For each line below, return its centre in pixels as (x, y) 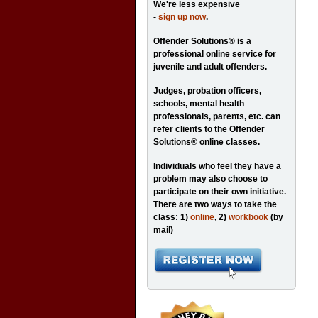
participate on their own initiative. (220, 192)
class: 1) (171, 217)
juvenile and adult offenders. (210, 67)
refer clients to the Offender (209, 129)
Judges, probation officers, (207, 91)
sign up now (182, 17)
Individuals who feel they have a (217, 166)
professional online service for (215, 54)
